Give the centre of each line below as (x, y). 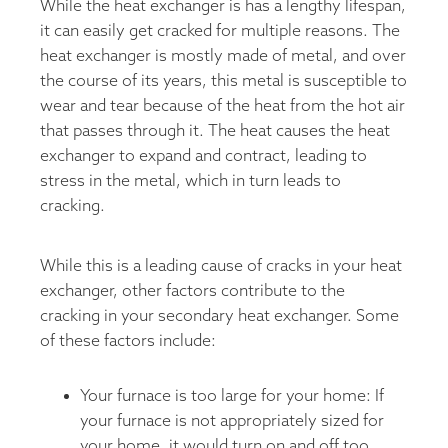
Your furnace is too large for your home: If (232, 396)
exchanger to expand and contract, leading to (203, 156)
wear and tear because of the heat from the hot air (222, 106)
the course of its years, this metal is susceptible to (223, 81)
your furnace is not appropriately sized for (232, 421)
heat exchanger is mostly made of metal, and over (223, 56)
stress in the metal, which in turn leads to (190, 181)
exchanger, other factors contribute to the (192, 291)
